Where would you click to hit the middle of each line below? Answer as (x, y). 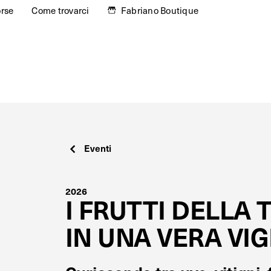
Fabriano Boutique (160, 10)
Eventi (98, 148)
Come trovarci (60, 10)
